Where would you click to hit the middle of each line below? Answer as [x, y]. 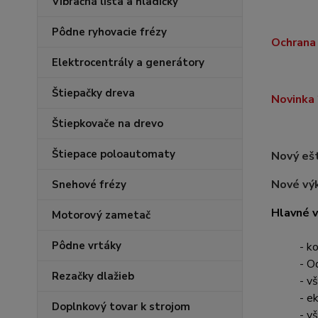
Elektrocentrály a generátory [128, 62]
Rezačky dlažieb [93, 276]
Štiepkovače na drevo [108, 124]
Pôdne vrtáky [87, 246]
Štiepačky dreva [93, 93]
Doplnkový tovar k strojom [121, 307]
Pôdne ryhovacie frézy [109, 32]
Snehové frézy [89, 185]
